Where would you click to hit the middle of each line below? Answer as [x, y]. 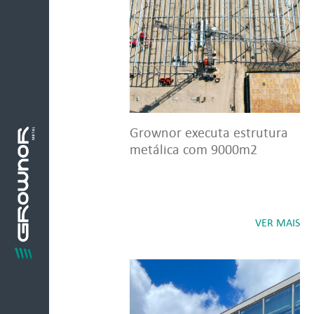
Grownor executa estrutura [209, 132]
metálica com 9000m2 [193, 149]
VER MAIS [278, 223]
